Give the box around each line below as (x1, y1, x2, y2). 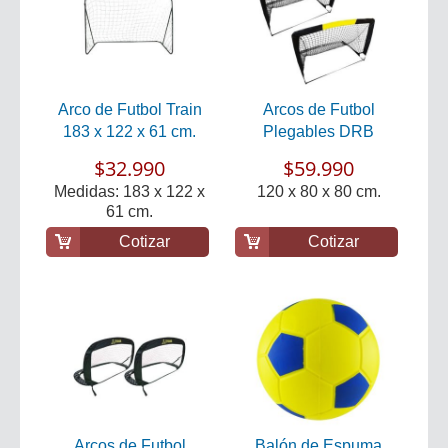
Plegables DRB (263, 122, 374, 140)
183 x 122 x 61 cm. (63, 122, 196, 140)
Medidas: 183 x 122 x (54, 182, 205, 200)
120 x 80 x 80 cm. (256, 182, 381, 200)
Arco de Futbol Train (57, 100, 202, 118)
